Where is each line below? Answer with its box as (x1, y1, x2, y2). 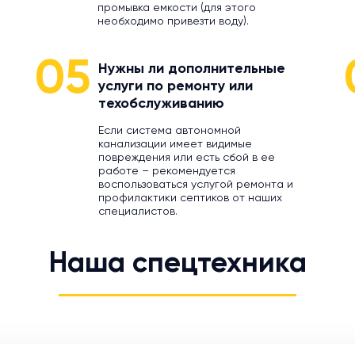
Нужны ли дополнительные (97, 62, 285, 76)
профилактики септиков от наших (97, 193, 282, 204)
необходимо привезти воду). (97, 16, 249, 27)
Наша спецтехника (48, 250, 307, 278)
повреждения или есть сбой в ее (97, 152, 275, 163)
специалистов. (97, 206, 177, 217)
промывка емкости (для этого (97, 2, 256, 13)
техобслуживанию (97, 97, 224, 111)
